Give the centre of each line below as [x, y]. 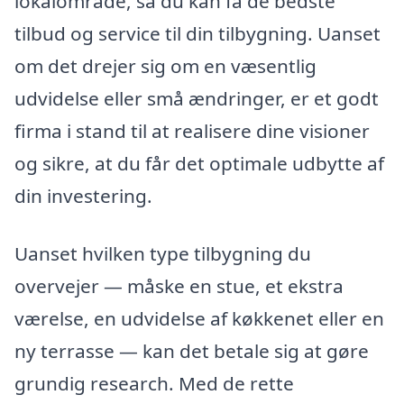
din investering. [83, 196]
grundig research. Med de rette [154, 383]
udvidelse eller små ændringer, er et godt [197, 99]
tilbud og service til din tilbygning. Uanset [197, 34]
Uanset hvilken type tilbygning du [163, 253]
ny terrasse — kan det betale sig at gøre [192, 350]
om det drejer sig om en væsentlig [165, 66]
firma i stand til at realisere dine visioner [192, 131]
